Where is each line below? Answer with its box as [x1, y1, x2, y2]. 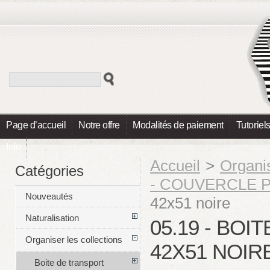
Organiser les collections [25, 234, 122, 245]
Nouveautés [25, 191, 73, 202]
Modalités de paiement [133, 120, 224, 130]
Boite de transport [34, 257, 104, 268]
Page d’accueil [6, 120, 66, 130]
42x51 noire [150, 194, 230, 212]
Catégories [15, 162, 84, 179]
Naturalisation [25, 213, 79, 224]
